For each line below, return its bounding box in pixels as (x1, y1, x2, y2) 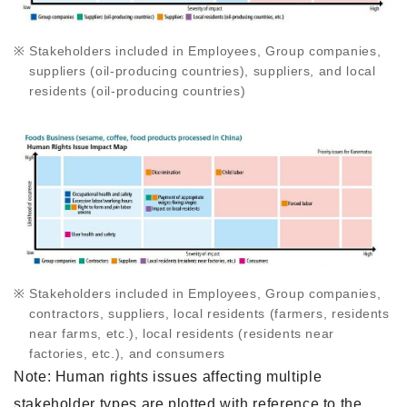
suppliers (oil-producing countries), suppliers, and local (29, 63, 376, 78)
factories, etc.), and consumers (29, 345, 225, 361)
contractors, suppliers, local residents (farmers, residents (29, 305, 390, 321)
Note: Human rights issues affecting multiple (14, 368, 323, 384)
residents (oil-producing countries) (29, 83, 246, 98)
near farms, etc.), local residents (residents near (29, 325, 335, 341)
